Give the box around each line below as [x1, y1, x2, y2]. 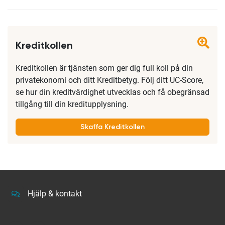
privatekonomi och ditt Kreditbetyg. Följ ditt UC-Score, [16, 75, 203, 85]
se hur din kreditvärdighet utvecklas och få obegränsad [16, 87, 209, 97]
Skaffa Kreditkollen [80, 124, 145, 131]
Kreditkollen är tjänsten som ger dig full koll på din [16, 63, 193, 73]
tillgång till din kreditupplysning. [16, 99, 129, 109]
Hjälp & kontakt [28, 189, 82, 198]
